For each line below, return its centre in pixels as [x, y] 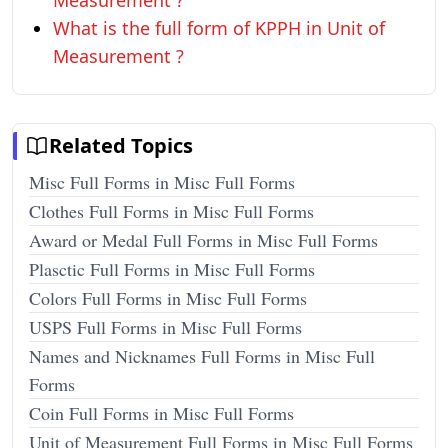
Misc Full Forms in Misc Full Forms [162, 182]
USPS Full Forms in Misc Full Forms [165, 327]
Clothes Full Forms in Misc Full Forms [171, 211]
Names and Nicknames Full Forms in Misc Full [202, 356]
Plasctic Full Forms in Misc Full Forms [172, 269]
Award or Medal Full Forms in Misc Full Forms [203, 240]
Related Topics [121, 145]
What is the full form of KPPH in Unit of [219, 28]
